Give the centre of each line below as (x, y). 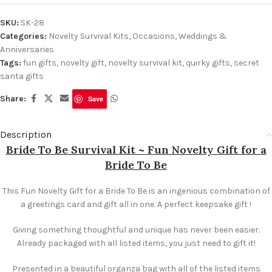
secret (246, 63)
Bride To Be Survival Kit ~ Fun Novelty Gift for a (136, 149)
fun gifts (40, 63)
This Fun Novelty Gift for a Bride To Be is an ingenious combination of (136, 191)
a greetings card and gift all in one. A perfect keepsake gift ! (136, 204)
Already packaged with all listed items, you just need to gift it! (136, 243)
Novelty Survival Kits (89, 36)
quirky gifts (208, 63)
